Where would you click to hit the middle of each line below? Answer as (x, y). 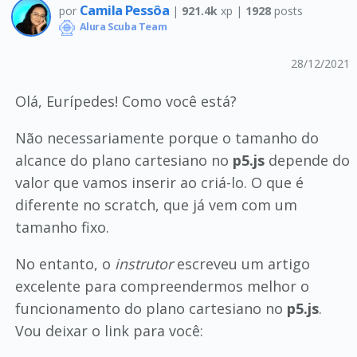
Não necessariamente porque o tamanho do (167, 138)
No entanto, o (65, 264)
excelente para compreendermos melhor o (162, 286)
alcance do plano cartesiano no (124, 160)
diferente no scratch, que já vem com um (156, 205)
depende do (307, 160)
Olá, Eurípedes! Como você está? (126, 101)
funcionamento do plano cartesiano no (151, 308)
